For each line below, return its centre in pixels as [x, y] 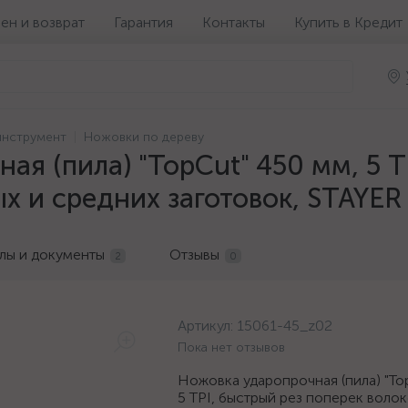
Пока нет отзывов [231, 347]
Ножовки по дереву [144, 137]
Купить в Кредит [348, 22]
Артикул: [207, 326]
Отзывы [194, 255]
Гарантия [143, 22]
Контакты [234, 22]
